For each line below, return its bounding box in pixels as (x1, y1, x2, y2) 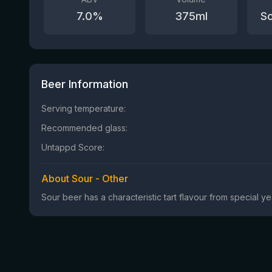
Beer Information (41, 78, 128, 90)
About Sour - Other (41, 172, 128, 185)
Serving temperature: (41, 103, 126, 114)
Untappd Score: (41, 142, 104, 152)
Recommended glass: (41, 123, 127, 133)
